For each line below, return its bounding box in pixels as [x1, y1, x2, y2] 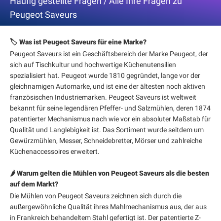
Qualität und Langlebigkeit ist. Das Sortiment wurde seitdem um [10, 126, 204, 134]
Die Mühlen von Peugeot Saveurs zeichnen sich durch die [10, 192, 182, 200]
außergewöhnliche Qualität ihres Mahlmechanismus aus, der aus [10, 203, 207, 211]
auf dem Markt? [10, 180, 58, 188]
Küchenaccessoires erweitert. [10, 147, 100, 155]
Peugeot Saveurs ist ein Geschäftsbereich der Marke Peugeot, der [10, 50, 208, 58]
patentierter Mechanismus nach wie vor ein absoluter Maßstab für [10, 115, 211, 123]
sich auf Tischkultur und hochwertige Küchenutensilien [10, 61, 176, 69]
